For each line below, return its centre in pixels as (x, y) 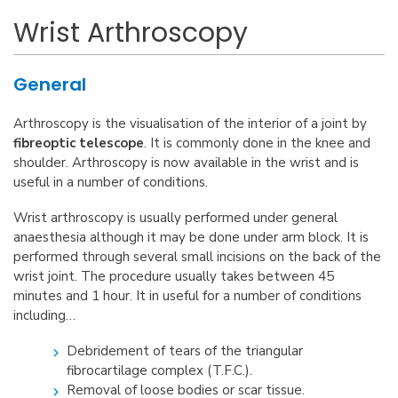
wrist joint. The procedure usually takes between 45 (174, 276)
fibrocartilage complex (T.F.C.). (159, 370)
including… (44, 315)
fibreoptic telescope (79, 143)
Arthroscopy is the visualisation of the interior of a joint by (190, 123)
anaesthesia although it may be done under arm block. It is (191, 237)
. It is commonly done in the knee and (257, 143)
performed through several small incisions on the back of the (197, 256)
